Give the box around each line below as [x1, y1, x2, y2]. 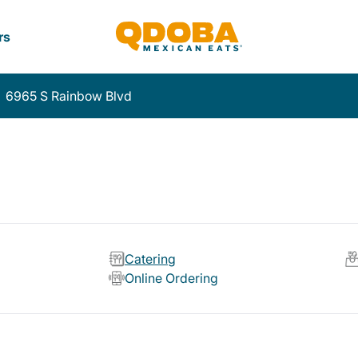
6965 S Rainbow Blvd [6, 88, 132, 104]
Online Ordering [125, 270, 219, 287]
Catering [125, 251, 177, 268]
